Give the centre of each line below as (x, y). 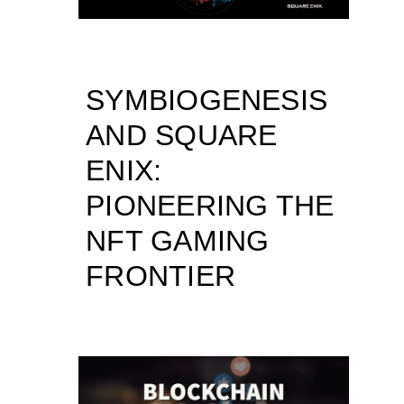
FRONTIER (161, 275)
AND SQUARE (182, 135)
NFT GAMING (178, 240)
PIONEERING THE (210, 205)
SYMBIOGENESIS (207, 100)
